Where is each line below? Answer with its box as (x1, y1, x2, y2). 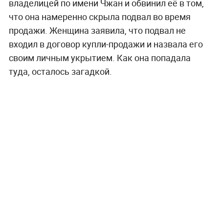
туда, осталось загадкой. (8, 65, 112, 77)
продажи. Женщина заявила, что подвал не (8, 24, 186, 36)
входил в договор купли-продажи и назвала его (8, 38, 203, 50)
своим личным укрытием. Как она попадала (8, 51, 191, 64)
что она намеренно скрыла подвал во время (8, 10, 191, 22)
